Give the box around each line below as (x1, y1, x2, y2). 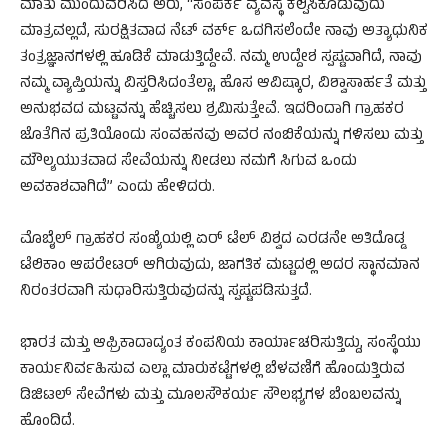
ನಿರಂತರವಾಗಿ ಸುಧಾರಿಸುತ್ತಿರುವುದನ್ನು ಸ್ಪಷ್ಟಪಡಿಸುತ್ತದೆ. (20, 280, 312, 306)
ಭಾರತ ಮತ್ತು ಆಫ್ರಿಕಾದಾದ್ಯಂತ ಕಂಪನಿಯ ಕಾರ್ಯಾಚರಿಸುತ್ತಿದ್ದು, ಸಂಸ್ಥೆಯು (20, 332, 421, 358)
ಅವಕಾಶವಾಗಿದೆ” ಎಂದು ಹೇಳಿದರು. (20, 176, 215, 202)
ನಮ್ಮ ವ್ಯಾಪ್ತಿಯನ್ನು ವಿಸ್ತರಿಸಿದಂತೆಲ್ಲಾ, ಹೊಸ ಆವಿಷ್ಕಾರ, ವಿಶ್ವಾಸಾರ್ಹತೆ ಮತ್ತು (20, 72, 426, 98)
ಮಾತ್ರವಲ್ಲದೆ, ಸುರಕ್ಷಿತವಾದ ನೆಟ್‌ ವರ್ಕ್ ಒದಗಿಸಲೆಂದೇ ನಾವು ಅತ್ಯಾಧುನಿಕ (20, 20, 428, 46)
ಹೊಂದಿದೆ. (20, 410, 75, 436)
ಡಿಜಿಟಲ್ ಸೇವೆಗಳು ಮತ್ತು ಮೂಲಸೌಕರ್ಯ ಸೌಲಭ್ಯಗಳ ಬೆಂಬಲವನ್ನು (20, 384, 401, 410)
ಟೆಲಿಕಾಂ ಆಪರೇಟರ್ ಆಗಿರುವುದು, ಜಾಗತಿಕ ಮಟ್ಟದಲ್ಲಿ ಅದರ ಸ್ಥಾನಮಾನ (20, 254, 420, 280)
